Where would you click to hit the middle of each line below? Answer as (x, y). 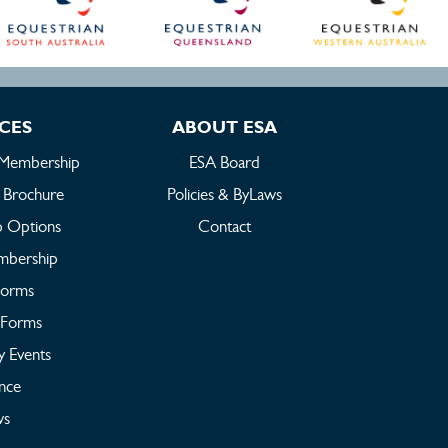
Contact (224, 225)
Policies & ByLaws (224, 193)
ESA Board (224, 161)
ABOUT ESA (224, 126)
